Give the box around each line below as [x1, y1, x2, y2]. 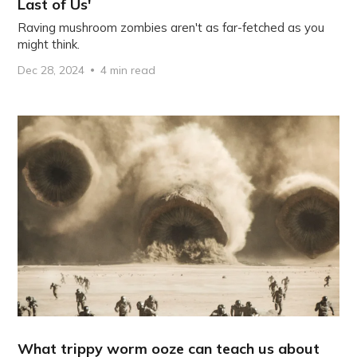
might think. [18, 36, 80, 52]
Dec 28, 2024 [18, 62, 85, 77]
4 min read [100, 62, 156, 77]
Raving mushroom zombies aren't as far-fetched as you [18, 19, 325, 35]
